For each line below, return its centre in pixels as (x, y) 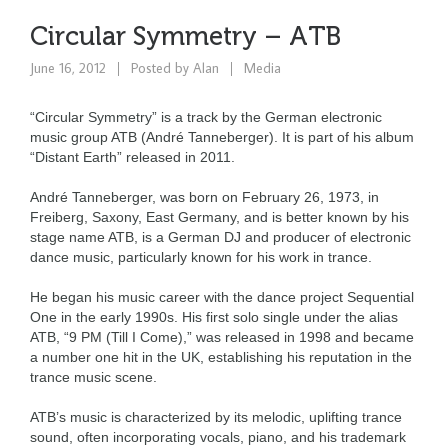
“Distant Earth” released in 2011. (132, 158)
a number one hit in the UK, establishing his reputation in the (221, 358)
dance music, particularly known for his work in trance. (201, 258)
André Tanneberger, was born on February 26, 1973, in (204, 198)
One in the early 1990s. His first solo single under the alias (214, 318)
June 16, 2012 (70, 68)
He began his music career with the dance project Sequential (222, 298)
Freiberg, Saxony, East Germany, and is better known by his (219, 218)
